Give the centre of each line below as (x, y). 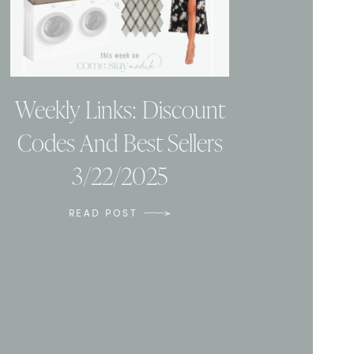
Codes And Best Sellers (120, 143)
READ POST (103, 213)
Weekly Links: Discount (120, 109)
